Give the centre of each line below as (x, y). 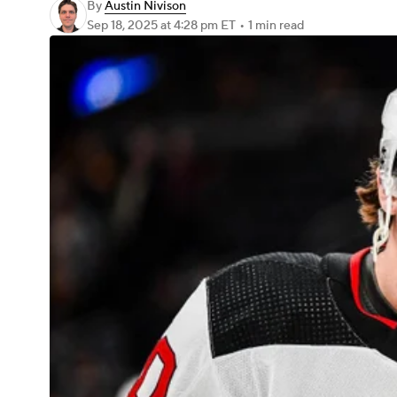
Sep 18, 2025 (124, 26)
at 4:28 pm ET (198, 26)
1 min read (276, 26)
